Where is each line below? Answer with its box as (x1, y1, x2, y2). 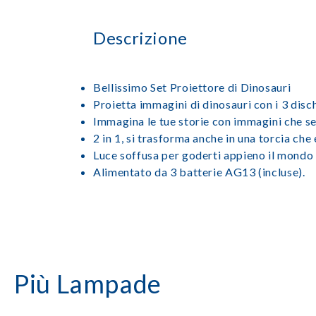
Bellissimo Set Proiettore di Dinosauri (93, 80, 291, 94)
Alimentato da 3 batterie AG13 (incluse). (93, 165, 305, 178)
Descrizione (93, 28, 188, 48)
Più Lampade (14, 268, 162, 299)
